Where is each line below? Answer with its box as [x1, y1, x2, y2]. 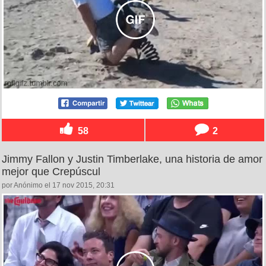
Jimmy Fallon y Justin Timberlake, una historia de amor [2, 153, 262, 165]
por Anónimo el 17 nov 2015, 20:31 [2, 180, 115, 189]
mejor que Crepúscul [2, 165, 100, 178]
